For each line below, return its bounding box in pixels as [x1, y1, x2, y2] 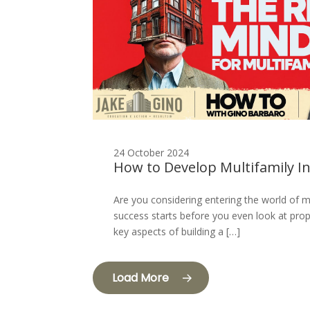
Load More [112, 270, 170, 286]
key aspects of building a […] [113, 225, 241, 238]
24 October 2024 [113, 146, 190, 159]
